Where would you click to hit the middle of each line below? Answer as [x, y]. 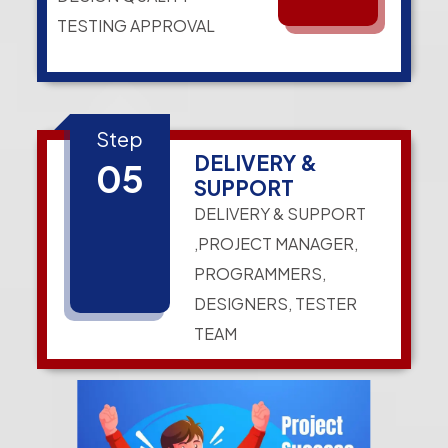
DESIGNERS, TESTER [276, 304]
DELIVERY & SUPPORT [280, 214]
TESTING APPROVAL [136, 26]
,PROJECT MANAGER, [276, 244]
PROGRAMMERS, [260, 274]
